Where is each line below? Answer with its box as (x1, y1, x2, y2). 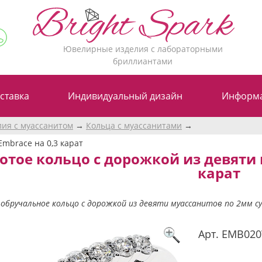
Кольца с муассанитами (86, 119, 182, 131)
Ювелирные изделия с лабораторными (63, 43, 223, 54)
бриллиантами (113, 55, 173, 67)
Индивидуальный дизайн (68, 89, 183, 102)
